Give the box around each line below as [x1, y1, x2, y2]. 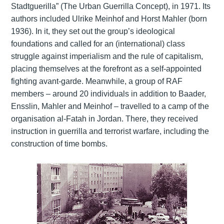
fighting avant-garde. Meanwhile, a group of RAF [10, 76, 182, 85]
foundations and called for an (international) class [10, 39, 185, 48]
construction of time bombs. [10, 139, 107, 148]
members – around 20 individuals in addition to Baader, [10, 89, 206, 98]
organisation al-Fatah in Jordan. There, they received [10, 114, 198, 123]
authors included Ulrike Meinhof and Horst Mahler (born [10, 14, 207, 23]
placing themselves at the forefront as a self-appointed [10, 64, 201, 73]
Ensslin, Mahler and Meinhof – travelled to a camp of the [10, 101, 209, 110]
